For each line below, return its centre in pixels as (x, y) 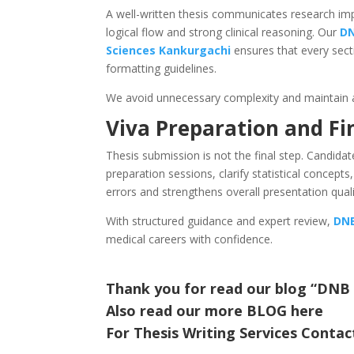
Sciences (131, 51)
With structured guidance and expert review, (220, 221)
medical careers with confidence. (190, 239)
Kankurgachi (195, 51)
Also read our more (177, 311)
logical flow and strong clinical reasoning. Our (223, 32)
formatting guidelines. (162, 69)
